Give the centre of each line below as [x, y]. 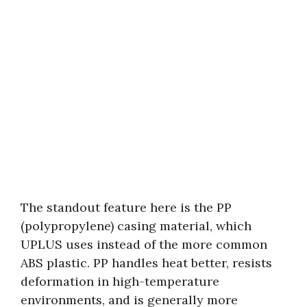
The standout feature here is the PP [126, 207]
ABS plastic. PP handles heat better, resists [146, 262]
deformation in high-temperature [120, 281]
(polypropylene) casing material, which [136, 225]
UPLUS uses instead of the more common [144, 244]
